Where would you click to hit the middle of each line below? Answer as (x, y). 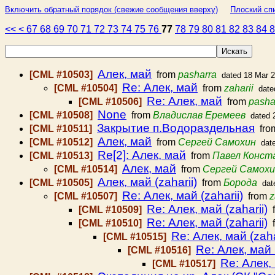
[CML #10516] (161, 250)
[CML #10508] (62, 115)
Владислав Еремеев (199, 115)
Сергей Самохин (217, 142)
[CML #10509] (111, 210)
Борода (240, 183)
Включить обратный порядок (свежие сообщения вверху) (111, 10)
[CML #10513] (62, 156)
